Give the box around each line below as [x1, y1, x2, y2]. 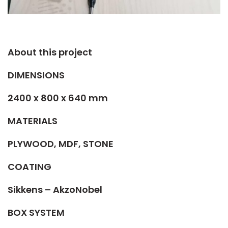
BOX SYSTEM [8, 206, 65, 219]
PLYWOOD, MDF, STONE [8, 137, 113, 150]
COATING [8, 160, 51, 173]
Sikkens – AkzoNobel [8, 183, 102, 196]
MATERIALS [8, 115, 58, 127]
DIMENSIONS [8, 69, 65, 81]
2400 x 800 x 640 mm [8, 92, 108, 104]
